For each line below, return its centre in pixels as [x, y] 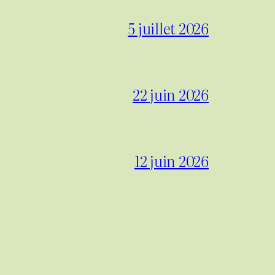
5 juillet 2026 [168, 28]
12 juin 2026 [171, 160]
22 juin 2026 [170, 94]
